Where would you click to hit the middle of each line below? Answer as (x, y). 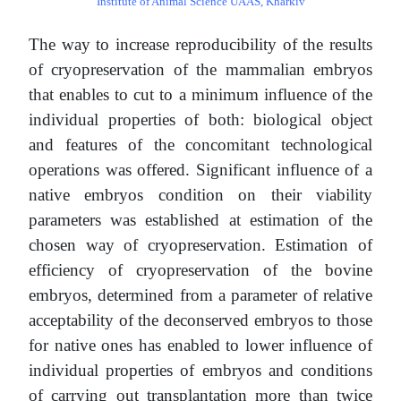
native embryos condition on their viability (200, 194)
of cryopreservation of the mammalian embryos (200, 69)
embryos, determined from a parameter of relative (200, 294)
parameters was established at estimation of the (200, 219)
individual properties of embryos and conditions (200, 370)
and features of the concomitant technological (200, 144)
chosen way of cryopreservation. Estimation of (200, 244)
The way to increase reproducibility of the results (200, 44)
